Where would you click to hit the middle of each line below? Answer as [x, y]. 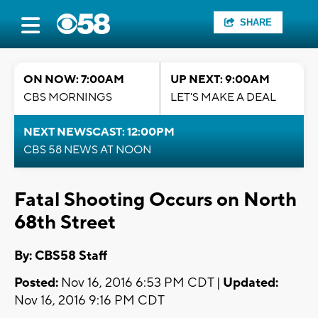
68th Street [65, 223]
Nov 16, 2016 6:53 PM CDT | [141, 283]
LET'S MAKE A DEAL [223, 97]
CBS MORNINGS [68, 97]
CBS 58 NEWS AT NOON [87, 150]
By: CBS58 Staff [61, 256]
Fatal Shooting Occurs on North [155, 200]
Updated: [251, 283]
